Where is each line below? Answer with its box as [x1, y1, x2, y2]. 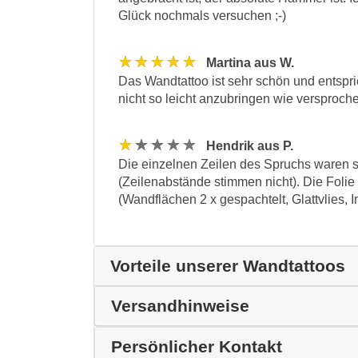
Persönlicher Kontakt [111, 336, 282, 356]
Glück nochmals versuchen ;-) [118, 8, 286, 22]
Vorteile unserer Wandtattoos [110, 256, 345, 275]
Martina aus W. [206, 55, 294, 70]
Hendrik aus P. [206, 138, 293, 153]
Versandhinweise [111, 296, 249, 315]
